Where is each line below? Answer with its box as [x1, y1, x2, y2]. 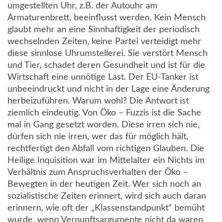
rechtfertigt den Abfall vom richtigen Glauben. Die [7, 144, 204, 154]
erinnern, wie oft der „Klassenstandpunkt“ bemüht [7, 204, 205, 213]
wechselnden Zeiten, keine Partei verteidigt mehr [7, 37, 201, 47]
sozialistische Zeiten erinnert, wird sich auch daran [7, 192, 206, 201]
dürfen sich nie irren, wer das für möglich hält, [7, 132, 188, 142]
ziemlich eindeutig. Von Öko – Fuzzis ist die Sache [7, 109, 201, 118]
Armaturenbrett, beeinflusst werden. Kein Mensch [7, 13, 206, 23]
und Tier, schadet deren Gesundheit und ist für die [7, 61, 205, 70]
